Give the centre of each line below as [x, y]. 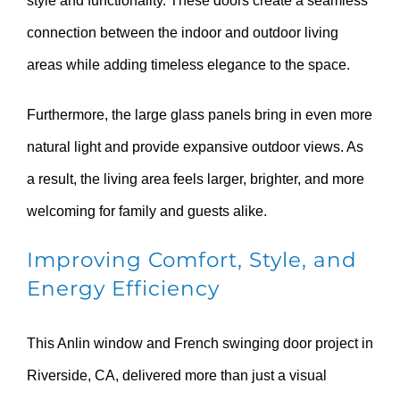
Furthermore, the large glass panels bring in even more [200, 114]
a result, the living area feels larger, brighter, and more [196, 179]
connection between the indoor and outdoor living [183, 32]
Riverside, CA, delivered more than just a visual [177, 375]
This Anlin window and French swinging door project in [200, 343]
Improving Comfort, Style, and [192, 259]
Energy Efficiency [123, 288]
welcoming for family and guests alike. [147, 211]
